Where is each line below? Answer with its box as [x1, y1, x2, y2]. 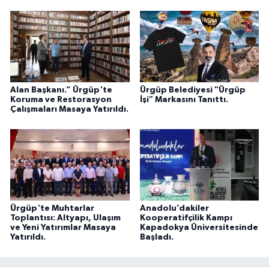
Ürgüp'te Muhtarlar [10, 204, 94, 213]
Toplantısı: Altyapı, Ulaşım [10, 213, 121, 222]
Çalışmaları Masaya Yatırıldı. [10, 104, 128, 113]
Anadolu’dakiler [139, 204, 209, 213]
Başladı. [139, 232, 174, 241]
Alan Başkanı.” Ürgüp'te [10, 85, 112, 94]
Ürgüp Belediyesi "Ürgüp [139, 85, 246, 94]
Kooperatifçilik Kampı [139, 213, 232, 222]
